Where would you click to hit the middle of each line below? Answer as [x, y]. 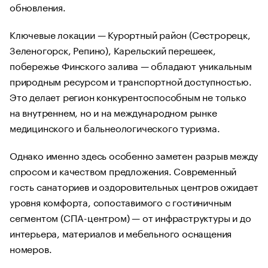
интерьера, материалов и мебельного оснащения [121, 232]
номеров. [31, 248]
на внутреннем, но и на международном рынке [113, 112]
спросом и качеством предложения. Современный [123, 170]
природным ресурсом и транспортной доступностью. [131, 80]
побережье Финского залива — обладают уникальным [131, 65]
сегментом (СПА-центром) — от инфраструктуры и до [130, 217]
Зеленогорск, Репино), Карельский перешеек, [113, 49]
